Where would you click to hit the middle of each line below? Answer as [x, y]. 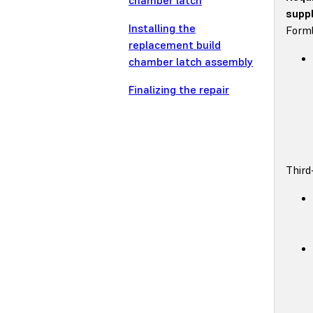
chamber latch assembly [191, 62]
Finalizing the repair [179, 90]
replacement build [175, 45]
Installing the [162, 28]
